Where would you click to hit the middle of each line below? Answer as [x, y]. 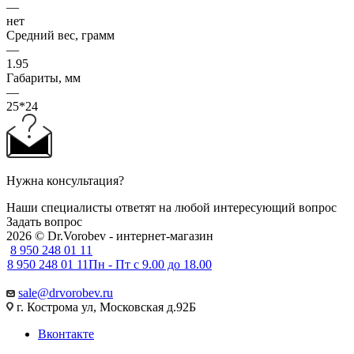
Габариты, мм [43, 77]
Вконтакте [66, 333]
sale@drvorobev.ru [66, 292]
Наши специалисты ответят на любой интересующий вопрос [171, 207]
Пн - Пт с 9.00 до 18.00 [150, 264]
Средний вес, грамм [60, 35]
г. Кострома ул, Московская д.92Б [105, 307]
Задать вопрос [44, 221]
